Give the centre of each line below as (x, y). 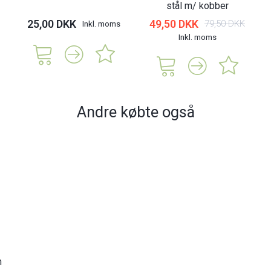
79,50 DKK (225, 23)
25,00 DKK (52, 24)
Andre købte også (135, 112)
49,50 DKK (174, 24)
